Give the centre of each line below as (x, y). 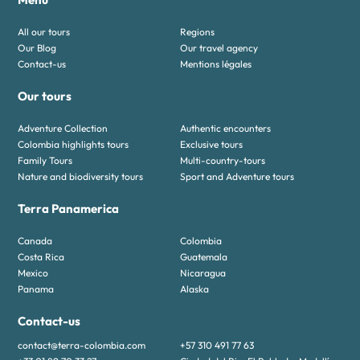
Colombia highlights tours (74, 145)
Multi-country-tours (223, 161)
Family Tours (45, 161)
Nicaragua (203, 273)
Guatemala (204, 257)
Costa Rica (41, 257)
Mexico (33, 273)
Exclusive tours (211, 145)
